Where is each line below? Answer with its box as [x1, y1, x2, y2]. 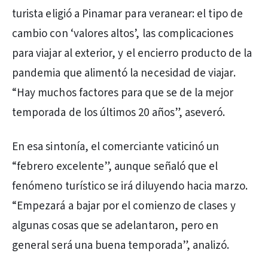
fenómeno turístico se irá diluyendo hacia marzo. [12, 178, 248, 194]
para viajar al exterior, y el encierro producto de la [12, 45, 252, 62]
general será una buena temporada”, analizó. [12, 237, 230, 254]
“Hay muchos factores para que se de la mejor [12, 85, 234, 101]
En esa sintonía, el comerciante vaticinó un [12, 139, 220, 155]
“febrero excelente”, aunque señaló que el [12, 159, 218, 175]
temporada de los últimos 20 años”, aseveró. [12, 105, 226, 121]
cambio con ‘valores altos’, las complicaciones [12, 26, 233, 42]
